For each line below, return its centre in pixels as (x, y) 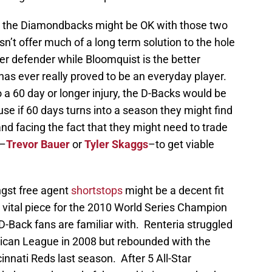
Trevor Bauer (38, 144)
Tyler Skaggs (116, 144)
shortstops (97, 191)
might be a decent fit (173, 191)
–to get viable (181, 144)
